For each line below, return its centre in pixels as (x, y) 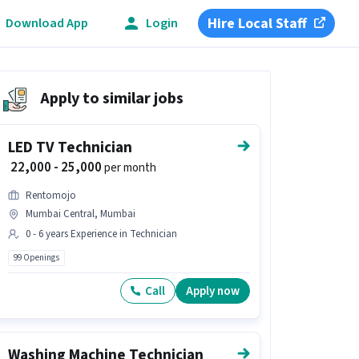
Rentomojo (51, 196)
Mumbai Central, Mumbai (81, 214)
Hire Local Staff (258, 23)
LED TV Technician (71, 148)
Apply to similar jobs (112, 99)
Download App (47, 23)
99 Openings (37, 258)
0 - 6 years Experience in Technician (102, 234)
